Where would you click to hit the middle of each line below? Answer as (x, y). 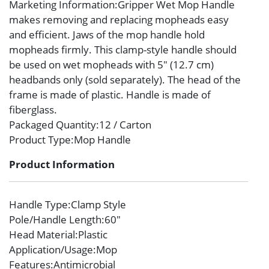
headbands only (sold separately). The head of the (125, 79)
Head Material (42, 235)
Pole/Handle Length (55, 220)
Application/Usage (51, 250)
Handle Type (38, 205)
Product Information (62, 164)
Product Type (40, 139)
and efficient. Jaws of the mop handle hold (107, 34)
